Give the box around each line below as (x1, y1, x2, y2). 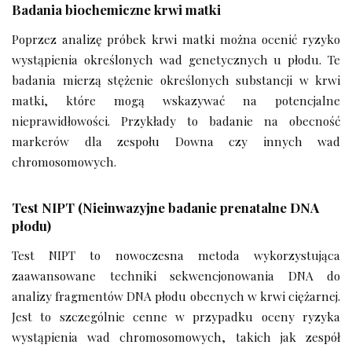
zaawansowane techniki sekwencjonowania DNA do (12, 266, 340, 284)
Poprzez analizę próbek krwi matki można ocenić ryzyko (12, 31, 340, 48)
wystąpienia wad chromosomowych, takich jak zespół (12, 328, 340, 345)
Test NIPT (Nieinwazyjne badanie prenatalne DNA (12, 199, 319, 217)
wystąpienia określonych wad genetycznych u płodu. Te (12, 51, 340, 68)
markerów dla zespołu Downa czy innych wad (12, 133, 340, 150)
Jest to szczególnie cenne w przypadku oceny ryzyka (12, 307, 340, 324)
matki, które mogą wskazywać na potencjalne (12, 92, 340, 109)
